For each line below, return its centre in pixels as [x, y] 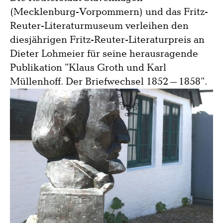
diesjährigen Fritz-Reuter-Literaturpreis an [107, 40]
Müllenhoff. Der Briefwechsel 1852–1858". [109, 82]
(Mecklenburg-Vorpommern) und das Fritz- [109, 12]
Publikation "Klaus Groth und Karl [88, 68]
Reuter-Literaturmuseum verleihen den [99, 26]
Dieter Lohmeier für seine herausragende [104, 54]
